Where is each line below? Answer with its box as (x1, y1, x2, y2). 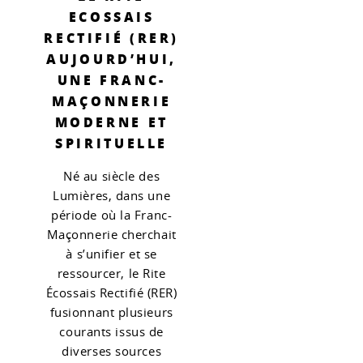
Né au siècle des (63, 168, 160, 184)
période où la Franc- (51, 207, 173, 223)
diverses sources (62, 343, 162, 359)
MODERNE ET (54, 112, 169, 131)
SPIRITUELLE (55, 133, 169, 152)
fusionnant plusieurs (49, 304, 173, 320)
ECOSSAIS (68, 6, 155, 26)
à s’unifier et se (66, 246, 157, 262)
